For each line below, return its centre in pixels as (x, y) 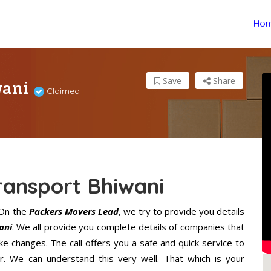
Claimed (62, 91)
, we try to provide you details (181, 211)
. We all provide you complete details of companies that (128, 227)
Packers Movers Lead (73, 211)
